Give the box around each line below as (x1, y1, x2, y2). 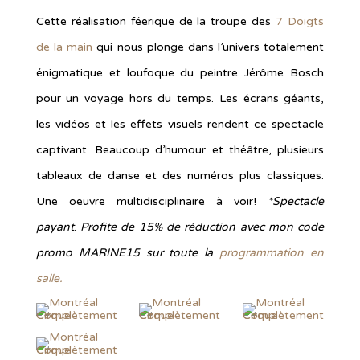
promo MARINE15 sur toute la (35, 246, 220, 260)
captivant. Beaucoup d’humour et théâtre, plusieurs (35, 143, 325, 157)
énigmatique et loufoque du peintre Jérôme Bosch (35, 66, 325, 80)
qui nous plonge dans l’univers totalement (96, 40, 325, 55)
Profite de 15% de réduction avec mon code (80, 220, 325, 235)
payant (35, 220, 74, 235)
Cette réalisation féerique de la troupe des (35, 14, 276, 29)
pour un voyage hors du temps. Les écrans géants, (35, 92, 325, 106)
